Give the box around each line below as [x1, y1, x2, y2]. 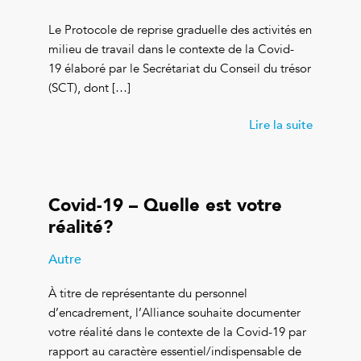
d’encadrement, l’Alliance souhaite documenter [48, 305, 301, 320]
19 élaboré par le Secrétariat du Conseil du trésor [48, 60, 311, 76]
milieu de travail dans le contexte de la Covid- [48, 41, 294, 56]
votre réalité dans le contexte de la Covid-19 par [48, 325, 306, 339]
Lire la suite [249, 114, 313, 135]
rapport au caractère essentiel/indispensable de [48, 344, 301, 359]
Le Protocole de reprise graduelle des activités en [48, 22, 312, 37]
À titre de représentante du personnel [48, 286, 247, 301]
